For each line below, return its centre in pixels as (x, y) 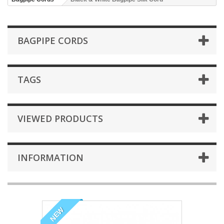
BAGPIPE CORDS (53, 40)
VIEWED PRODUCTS (60, 118)
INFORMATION (50, 157)
